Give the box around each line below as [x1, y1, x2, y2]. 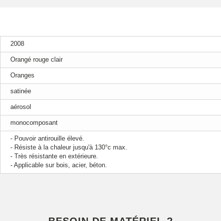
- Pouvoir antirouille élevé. [10, 135, 84, 143]
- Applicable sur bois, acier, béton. [10, 161, 107, 169]
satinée [10, 87, 31, 95]
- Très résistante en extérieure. [10, 152, 98, 160]
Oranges [10, 72, 35, 79]
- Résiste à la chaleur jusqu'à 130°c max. [10, 144, 127, 151]
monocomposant [10, 119, 58, 127]
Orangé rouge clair [10, 56, 63, 64]
